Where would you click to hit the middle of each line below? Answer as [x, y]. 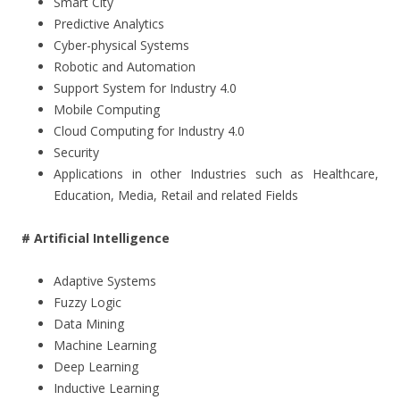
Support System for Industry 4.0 [145, 87]
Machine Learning [105, 345]
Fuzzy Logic [87, 302]
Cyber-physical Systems [121, 45]
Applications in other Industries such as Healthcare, [216, 173]
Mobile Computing [107, 109]
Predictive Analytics [109, 23]
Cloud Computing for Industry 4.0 [149, 130]
